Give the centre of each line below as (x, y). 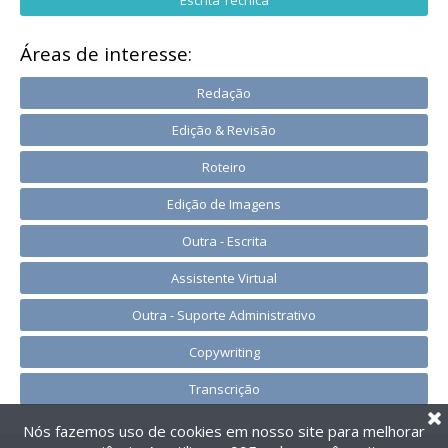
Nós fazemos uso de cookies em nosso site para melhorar (224, 431)
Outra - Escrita (224, 240)
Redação (224, 92)
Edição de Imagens (224, 203)
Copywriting (224, 351)
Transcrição (224, 388)
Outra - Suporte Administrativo (224, 314)
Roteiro (224, 166)
